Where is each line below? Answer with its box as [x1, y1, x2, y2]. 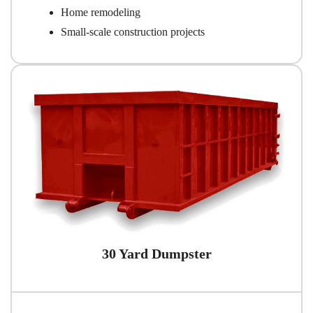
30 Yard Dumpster [101, 246, 212, 262]
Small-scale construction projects [61, 25, 205, 38]
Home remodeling [61, 6, 140, 18]
